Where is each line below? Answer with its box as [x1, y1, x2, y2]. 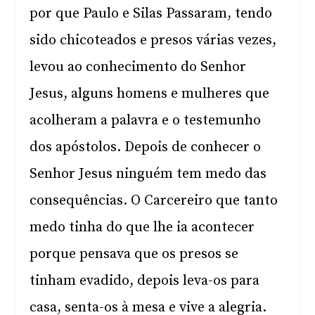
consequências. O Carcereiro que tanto [30, 192, 278, 210]
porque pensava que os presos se [30, 245, 239, 263]
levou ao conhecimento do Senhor [30, 58, 247, 76]
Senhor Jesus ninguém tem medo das [30, 165, 267, 183]
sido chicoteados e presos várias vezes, [30, 32, 277, 49]
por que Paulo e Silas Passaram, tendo [30, 5, 273, 22]
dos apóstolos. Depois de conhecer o [30, 139, 262, 156]
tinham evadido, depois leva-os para [30, 272, 260, 290]
